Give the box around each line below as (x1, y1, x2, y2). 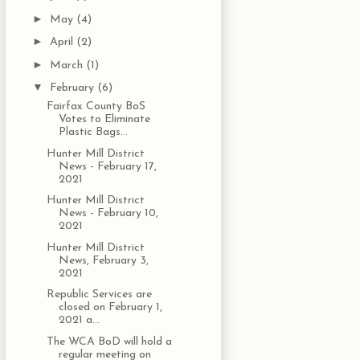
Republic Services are (46, 288, 152, 301)
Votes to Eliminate (58, 113, 150, 126)
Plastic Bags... (58, 126, 128, 139)
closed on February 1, (58, 301, 162, 314)
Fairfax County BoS (46, 100, 145, 113)
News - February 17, (58, 160, 157, 173)
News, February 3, (58, 254, 149, 267)
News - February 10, (58, 207, 158, 220)
